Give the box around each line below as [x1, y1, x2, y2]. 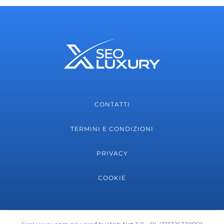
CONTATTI [94, 100, 130, 108]
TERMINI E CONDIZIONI [70, 124, 153, 132]
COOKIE [98, 173, 126, 181]
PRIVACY [96, 149, 128, 157]
